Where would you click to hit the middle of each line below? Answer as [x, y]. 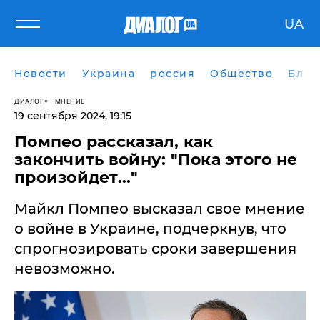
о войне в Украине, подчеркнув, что [150, 229]
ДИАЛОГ [29, 101]
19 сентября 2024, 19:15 [73, 116]
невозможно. [65, 269]
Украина [108, 74]
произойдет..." [76, 177]
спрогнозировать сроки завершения [155, 249]
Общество [241, 74]
